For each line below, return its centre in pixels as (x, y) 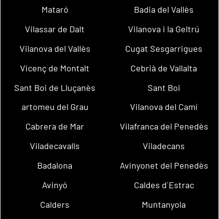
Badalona (55, 165)
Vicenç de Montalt (55, 68)
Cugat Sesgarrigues (164, 49)
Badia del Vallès (164, 10)
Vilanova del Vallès (55, 49)
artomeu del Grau (55, 107)
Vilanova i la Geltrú (164, 29)
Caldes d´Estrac (164, 185)
